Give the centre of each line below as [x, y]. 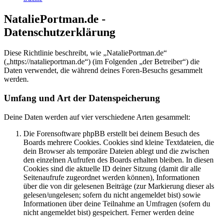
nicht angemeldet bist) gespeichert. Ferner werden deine [109, 212]
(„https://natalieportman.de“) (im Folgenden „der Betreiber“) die [102, 62]
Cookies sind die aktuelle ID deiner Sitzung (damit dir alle [112, 168]
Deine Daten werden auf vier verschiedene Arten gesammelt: [97, 117]
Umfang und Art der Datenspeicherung [82, 98]
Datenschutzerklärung [60, 32]
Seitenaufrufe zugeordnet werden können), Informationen [111, 177]
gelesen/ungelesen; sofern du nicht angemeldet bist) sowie [112, 195]
